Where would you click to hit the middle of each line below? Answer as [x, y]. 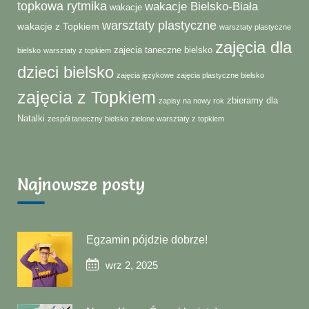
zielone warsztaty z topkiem [178, 119]
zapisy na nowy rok [191, 101]
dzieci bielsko [66, 72]
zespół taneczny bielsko [88, 119]
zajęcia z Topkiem [87, 98]
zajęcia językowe [145, 75]
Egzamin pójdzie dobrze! [147, 240]
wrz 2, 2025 [132, 265]
